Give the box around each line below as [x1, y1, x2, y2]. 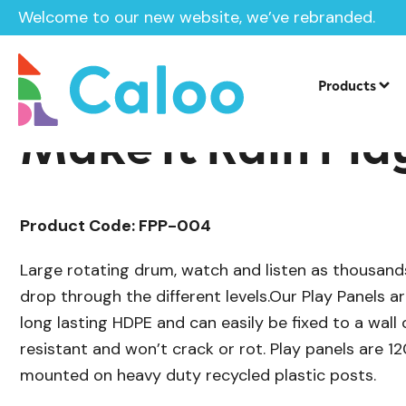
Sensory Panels [243, 17, 347, 36]
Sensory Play [140, 17, 227, 36]
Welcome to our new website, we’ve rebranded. [18, 6, 375, 28]
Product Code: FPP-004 [20, 215, 211, 237]
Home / [18, 18, 67, 37]
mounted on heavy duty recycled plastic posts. [20, 364, 376, 386]
